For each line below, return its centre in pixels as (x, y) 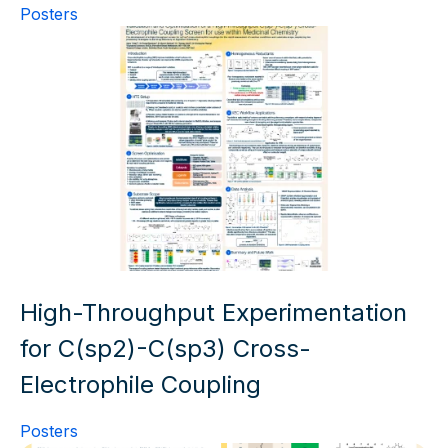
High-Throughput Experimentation (213, 312)
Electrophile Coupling (140, 384)
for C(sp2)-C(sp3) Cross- (165, 348)
